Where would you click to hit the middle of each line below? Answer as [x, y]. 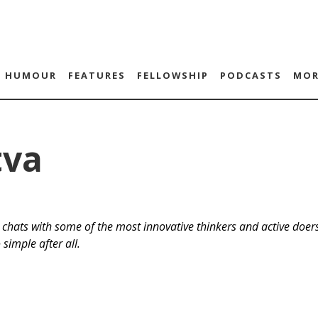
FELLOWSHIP [172, 75]
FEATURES [97, 75]
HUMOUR [31, 75]
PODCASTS [251, 75]
